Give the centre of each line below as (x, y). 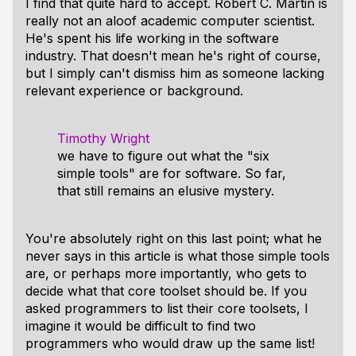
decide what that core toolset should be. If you (166, 291)
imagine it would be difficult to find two (141, 326)
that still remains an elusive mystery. (166, 191)
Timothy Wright (103, 138)
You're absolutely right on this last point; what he (174, 238)
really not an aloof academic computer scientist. (170, 21)
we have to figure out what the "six (163, 156)
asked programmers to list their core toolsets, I (167, 308)
